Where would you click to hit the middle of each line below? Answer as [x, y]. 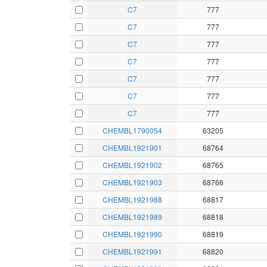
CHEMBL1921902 [132, 165]
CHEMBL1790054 [132, 131]
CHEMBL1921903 [132, 182]
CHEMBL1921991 [132, 252]
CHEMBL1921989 [132, 217]
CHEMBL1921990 [132, 234]
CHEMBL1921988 [132, 200]
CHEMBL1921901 [132, 148]
